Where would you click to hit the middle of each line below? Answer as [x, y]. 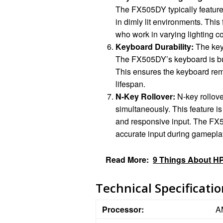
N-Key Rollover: [145, 96]
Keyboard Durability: [155, 46]
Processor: [123, 210]
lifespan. [130, 84]
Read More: [127, 160]
